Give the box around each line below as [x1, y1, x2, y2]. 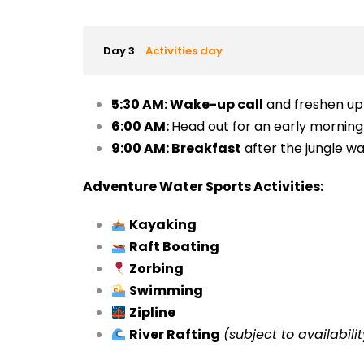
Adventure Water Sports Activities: [82, 177, 323, 196]
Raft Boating [128, 237, 219, 256]
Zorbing [128, 259, 184, 278]
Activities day [145, 43, 223, 58]
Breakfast [171, 139, 241, 158]
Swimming [128, 281, 203, 300]
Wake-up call [169, 95, 263, 114]
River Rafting [128, 325, 220, 344]
